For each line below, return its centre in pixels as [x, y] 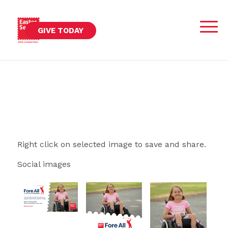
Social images [44, 164]
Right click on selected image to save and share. [111, 144]
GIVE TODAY [60, 31]
